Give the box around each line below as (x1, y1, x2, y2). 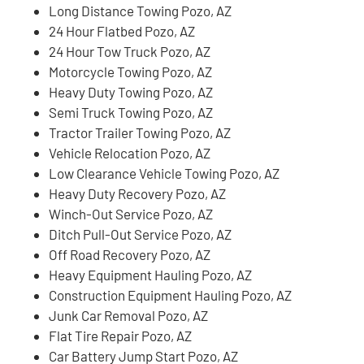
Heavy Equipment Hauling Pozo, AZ (49, 266, 252, 283)
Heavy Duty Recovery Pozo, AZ (49, 184, 226, 201)
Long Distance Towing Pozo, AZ (49, 2, 232, 19)
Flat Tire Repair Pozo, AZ (49, 327, 192, 344)
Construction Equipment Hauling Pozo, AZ (49, 286, 292, 303)
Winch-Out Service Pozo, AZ (49, 205, 213, 222)
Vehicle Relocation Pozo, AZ (49, 144, 210, 161)
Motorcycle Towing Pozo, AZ (49, 63, 212, 80)
